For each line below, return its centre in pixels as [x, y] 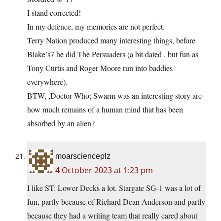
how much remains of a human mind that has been [105, 109]
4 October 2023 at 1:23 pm [104, 170]
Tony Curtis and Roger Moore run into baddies [100, 68]
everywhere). [47, 81]
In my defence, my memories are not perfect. [96, 26]
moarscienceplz [83, 156]
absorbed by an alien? [61, 123]
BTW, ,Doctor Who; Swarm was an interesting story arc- [116, 95]
